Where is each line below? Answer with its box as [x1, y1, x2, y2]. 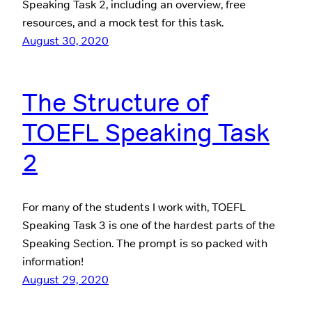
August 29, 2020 [22, 272, 109, 288]
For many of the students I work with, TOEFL [22, 200, 246, 215]
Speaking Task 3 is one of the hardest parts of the [22, 218, 275, 233]
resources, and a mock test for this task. [22, 15, 224, 31]
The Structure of [22, 87, 208, 119]
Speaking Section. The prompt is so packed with [22, 236, 267, 251]
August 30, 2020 [22, 33, 109, 49]
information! [22, 254, 84, 270]
